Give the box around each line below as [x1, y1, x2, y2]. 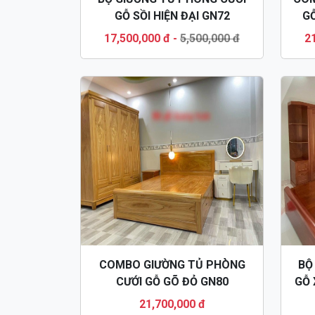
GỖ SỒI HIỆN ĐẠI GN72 [114, 8, 230, 22]
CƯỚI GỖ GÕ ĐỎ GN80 [115, 274, 229, 288]
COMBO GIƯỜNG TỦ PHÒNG [98, 257, 245, 271]
